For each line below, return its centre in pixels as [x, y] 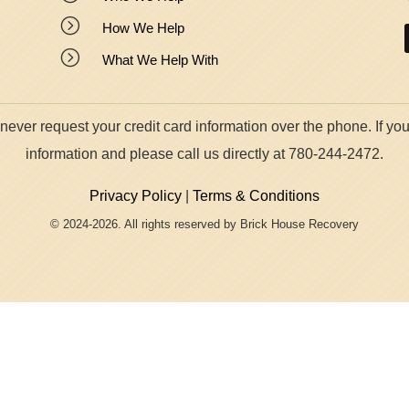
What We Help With [160, 60]
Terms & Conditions [256, 196]
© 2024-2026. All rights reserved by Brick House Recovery [204, 225]
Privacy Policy [136, 196]
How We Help [143, 28]
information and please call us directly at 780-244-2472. [204, 154]
